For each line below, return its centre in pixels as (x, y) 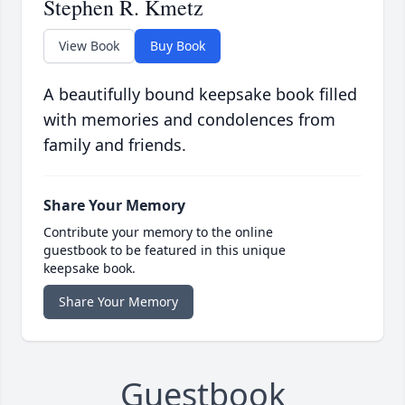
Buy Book (178, 46)
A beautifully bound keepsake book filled (200, 94)
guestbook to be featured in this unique (165, 250)
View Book (89, 46)
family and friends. (115, 145)
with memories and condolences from (189, 120)
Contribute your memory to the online (158, 232)
